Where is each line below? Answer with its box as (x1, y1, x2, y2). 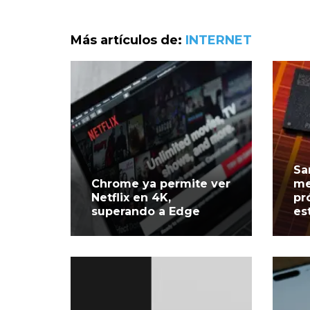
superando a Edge (91, 204, 200, 218)
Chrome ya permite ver (91, 176, 230, 190)
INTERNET (185, 32, 252, 48)
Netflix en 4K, (91, 190, 171, 204)
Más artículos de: (71, 32, 185, 48)
